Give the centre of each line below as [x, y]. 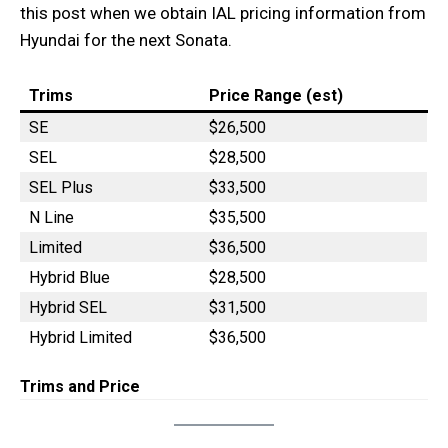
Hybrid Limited [80, 337]
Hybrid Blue [69, 277]
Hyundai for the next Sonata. [126, 39]
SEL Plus [61, 187]
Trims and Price [80, 386]
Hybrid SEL [68, 307]
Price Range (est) [276, 95]
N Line [51, 217]
